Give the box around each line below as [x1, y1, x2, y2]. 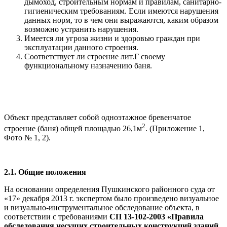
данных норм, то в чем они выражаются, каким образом [24, 16, 218, 24]
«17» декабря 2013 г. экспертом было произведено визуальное [4, 194, 219, 203]
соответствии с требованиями [4, 212, 109, 221]
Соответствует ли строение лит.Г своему [24, 52, 165, 61]
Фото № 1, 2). [4, 133, 51, 142]
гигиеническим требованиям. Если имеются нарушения [24, 7, 218, 15]
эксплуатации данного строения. [24, 43, 138, 52]
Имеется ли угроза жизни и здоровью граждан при [24, 34, 200, 43]
